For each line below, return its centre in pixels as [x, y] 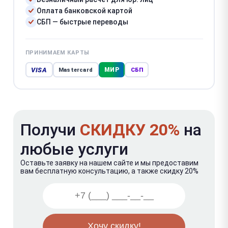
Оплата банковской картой [84, 11]
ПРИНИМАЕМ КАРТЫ [57, 53]
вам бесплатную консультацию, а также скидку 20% [109, 171]
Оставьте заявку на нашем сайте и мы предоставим [109, 163]
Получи [50, 130]
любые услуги [74, 149]
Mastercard [76, 70]
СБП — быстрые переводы [82, 22]
